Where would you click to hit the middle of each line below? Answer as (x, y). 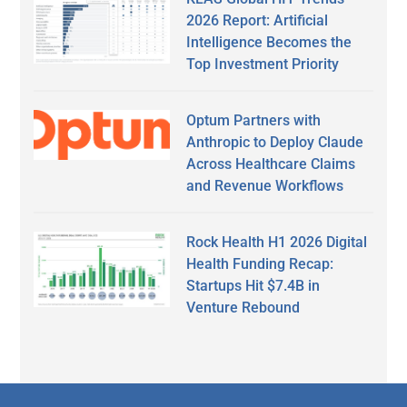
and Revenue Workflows (265, 186)
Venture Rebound (243, 308)
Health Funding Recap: (260, 264)
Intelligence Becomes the (269, 43)
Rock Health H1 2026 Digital (277, 243)
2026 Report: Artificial (258, 21)
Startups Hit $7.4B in (253, 286)
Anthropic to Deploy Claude (275, 143)
